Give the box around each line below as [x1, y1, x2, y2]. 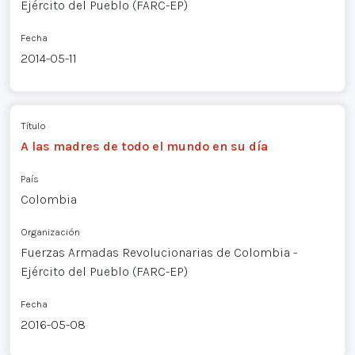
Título [20, 119, 46, 132]
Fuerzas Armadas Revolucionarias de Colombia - [20, 244, 297, 260]
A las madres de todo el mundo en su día [20, 138, 268, 154]
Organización [20, 225, 80, 238]
